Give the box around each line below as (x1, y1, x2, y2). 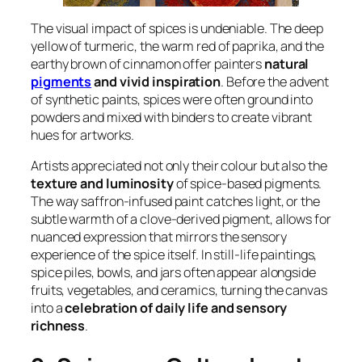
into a (31, 299, 65, 318)
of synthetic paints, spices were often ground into (31, 90, 313, 108)
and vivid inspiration (91, 72, 221, 90)
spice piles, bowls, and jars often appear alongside (31, 263, 316, 282)
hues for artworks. (31, 125, 135, 144)
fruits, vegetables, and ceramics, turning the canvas (31, 281, 327, 300)
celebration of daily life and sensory (65, 299, 287, 318)
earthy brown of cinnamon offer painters (31, 54, 264, 73)
